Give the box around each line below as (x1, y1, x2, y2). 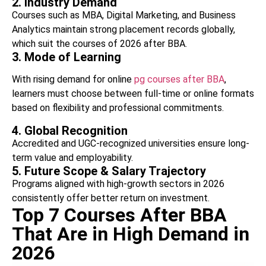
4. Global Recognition (12, 123, 128, 138)
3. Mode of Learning (12, 49, 121, 64)
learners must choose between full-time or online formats (12, 87, 254, 99)
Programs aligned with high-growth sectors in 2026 (12, 178, 224, 189)
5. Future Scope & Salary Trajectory (12, 163, 206, 178)
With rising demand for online (12, 73, 132, 85)
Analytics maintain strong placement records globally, (12, 23, 235, 35)
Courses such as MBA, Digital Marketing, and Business (12, 9, 236, 21)
